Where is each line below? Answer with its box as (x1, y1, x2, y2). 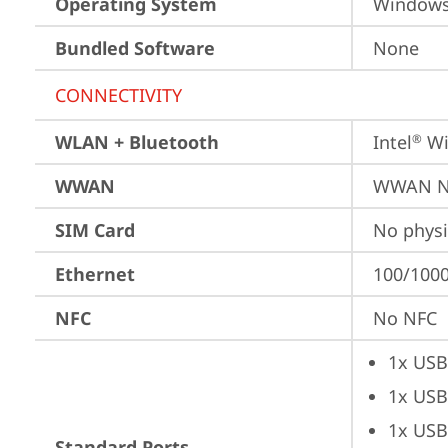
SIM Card (55, 218, 135, 242)
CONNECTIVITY (55, 83, 182, 107)
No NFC (373, 306, 437, 330)
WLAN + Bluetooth (55, 130, 219, 154)
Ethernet (55, 262, 135, 286)
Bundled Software (55, 36, 215, 60)
